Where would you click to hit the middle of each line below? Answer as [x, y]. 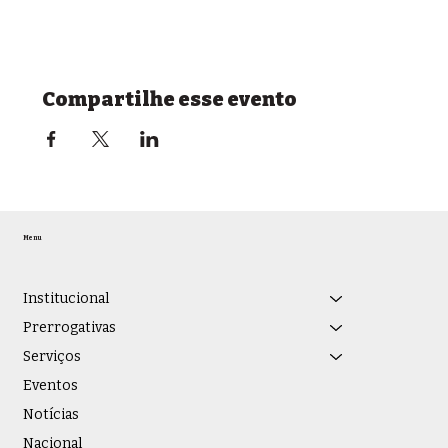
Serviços [51, 357]
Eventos [50, 386]
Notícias [50, 415]
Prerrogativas [69, 328]
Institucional [65, 299]
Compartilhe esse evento [170, 99]
